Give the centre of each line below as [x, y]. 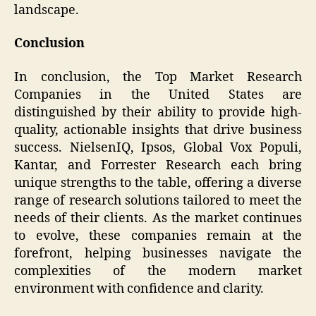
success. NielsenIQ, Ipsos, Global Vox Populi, [158, 147]
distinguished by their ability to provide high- [158, 112]
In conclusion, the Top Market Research [158, 77]
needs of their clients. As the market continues [158, 218]
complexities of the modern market [158, 271]
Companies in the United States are [158, 95]
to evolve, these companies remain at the [158, 236]
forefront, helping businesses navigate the [158, 253]
